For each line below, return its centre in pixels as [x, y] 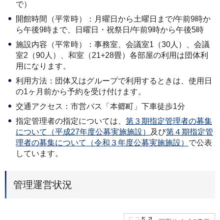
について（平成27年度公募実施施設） [83, 132]
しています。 [39, 153]
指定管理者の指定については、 [71, 121]
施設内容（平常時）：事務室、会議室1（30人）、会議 [113, 44]
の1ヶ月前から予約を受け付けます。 [81, 92]
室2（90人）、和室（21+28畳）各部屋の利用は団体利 [112, 55]
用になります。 [43, 66]
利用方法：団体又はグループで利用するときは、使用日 [114, 81]
